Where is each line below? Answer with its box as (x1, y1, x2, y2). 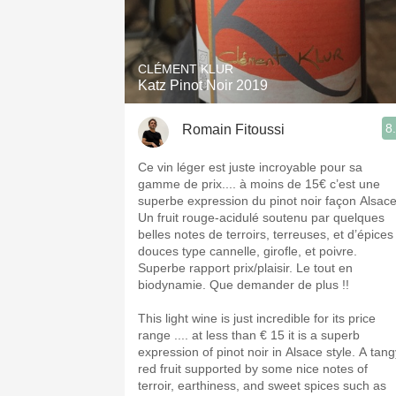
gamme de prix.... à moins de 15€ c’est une (138, 177, 380, 191)
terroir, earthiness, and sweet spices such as (138, 378, 386, 392)
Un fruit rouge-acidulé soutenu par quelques (138, 210, 385, 225)
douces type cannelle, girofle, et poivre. (138, 244, 357, 258)
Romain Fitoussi (182, 121, 285, 137)
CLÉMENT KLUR (138, 62, 233, 76)
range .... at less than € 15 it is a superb (138, 328, 360, 342)
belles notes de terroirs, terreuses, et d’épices (138, 227, 393, 241)
